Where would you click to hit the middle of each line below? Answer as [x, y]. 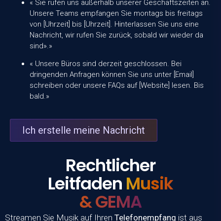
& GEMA [110, 202]
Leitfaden [87, 183]
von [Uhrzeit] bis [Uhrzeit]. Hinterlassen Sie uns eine [114, 24]
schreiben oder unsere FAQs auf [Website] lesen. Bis [117, 86]
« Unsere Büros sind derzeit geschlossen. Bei [106, 64]
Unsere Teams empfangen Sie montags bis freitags [116, 13]
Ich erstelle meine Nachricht [84, 130]
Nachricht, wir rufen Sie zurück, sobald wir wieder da [116, 35]
